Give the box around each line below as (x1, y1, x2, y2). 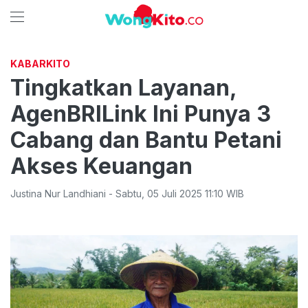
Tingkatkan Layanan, (10, 74, 236, 101)
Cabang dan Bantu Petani (10, 126, 282, 153)
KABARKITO (10, 58, 70, 69)
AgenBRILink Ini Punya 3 (10, 100, 271, 127)
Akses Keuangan (10, 153, 192, 179)
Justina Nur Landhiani (10, 188, 106, 199)
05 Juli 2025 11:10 (147, 188, 223, 199)
